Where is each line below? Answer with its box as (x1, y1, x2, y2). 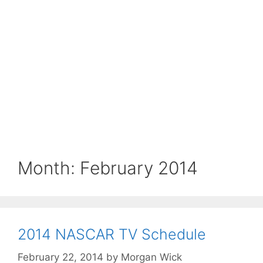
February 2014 (80, 157, 198, 178)
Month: (18, 157, 80, 178)
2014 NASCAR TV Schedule (18, 225, 206, 243)
